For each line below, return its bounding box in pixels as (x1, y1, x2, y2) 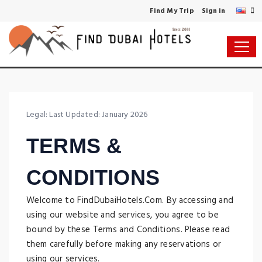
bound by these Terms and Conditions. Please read (26, 223, 230, 237)
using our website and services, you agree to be (26, 208, 219, 222)
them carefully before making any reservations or (26, 237, 222, 251)
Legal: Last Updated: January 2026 (26, 108, 148, 122)
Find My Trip (150, 6, 194, 16)
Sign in (202, 6, 226, 16)
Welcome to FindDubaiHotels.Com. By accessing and (26, 194, 234, 208)
